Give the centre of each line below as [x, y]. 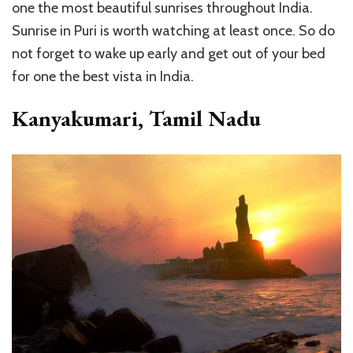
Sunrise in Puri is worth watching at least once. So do [173, 30]
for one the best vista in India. [103, 76]
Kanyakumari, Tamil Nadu [136, 118]
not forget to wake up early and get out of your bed [169, 53]
